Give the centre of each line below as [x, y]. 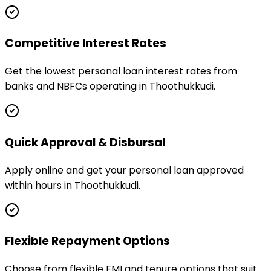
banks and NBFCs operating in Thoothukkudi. [110, 87]
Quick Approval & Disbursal [85, 142]
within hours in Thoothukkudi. [73, 185]
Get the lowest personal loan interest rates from [121, 71]
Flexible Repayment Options [87, 241]
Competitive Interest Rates [86, 44]
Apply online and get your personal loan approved [124, 170]
